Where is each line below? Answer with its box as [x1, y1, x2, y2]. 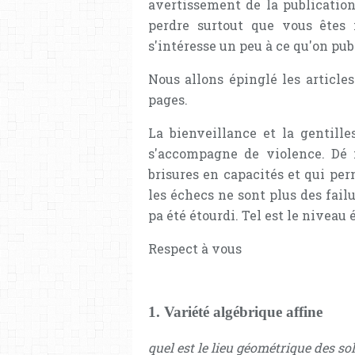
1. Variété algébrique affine [148, 303, 323, 321]
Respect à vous [148, 239, 242, 257]
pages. [148, 90, 188, 108]
